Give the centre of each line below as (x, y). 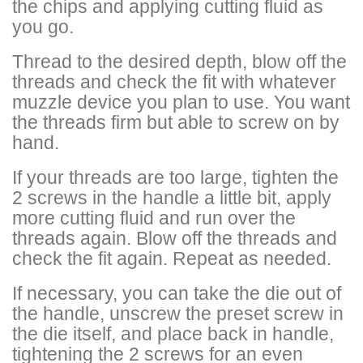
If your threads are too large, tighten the (175, 177)
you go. (43, 26)
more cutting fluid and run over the (154, 218)
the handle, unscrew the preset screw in (178, 313)
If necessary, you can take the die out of (177, 293)
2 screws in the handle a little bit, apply (172, 197)
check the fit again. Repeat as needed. (172, 258)
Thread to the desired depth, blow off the (179, 61)
